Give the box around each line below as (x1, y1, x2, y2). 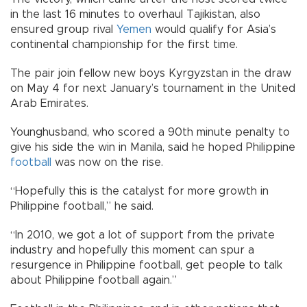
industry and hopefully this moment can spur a (10, 245, 254, 256)
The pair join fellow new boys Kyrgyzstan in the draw (10, 68, 291, 79)
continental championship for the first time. (10, 39, 238, 51)
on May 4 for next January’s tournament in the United (10, 83, 295, 95)
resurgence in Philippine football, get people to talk (10, 260, 282, 271)
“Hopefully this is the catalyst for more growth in (10, 186, 269, 197)
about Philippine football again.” (10, 275, 177, 286)
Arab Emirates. (10, 98, 88, 110)
